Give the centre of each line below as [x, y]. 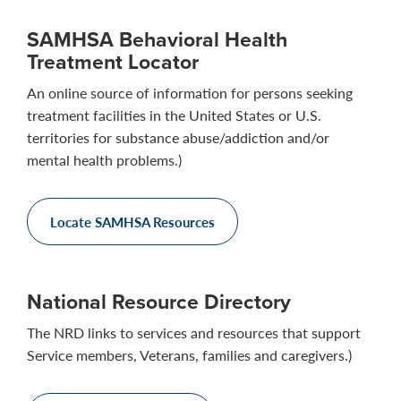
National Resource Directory [159, 301]
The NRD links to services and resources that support [194, 332]
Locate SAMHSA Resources [132, 221]
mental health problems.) [104, 159]
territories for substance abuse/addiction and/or [178, 137]
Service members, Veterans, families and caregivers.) [189, 354]
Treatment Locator [113, 61]
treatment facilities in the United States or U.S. [174, 115]
